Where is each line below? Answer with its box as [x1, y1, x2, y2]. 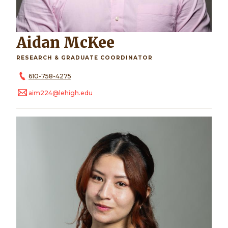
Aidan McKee [27, 33, 115, 52]
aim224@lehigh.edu [28, 89, 93, 97]
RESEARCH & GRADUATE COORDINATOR [16, 54, 153, 61]
